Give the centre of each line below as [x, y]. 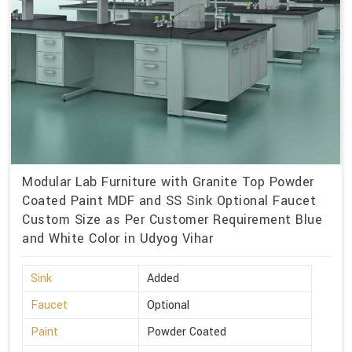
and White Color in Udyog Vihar [117, 239]
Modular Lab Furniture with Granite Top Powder [168, 182]
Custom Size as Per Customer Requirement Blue [172, 220]
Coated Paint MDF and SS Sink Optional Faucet [169, 201]
